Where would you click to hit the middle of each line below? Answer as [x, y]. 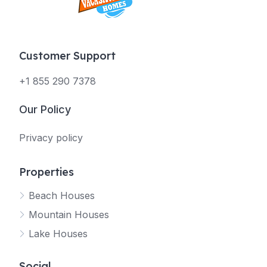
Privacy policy [51, 138]
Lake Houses [58, 234]
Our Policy [45, 109]
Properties [46, 172]
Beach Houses [62, 195]
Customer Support [67, 56]
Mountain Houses [69, 215]
